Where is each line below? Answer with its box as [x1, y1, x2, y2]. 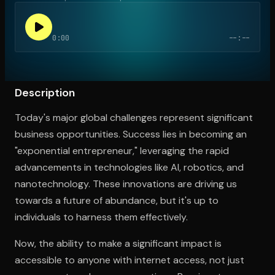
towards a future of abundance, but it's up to [15, 193, 219, 207]
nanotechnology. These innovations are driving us [15, 177, 237, 190]
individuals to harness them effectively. [15, 210, 188, 223]
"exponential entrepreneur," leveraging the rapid [15, 144, 229, 157]
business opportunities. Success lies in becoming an [15, 127, 247, 141]
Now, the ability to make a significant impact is [15, 236, 222, 250]
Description [15, 85, 75, 100]
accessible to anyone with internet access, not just [15, 253, 244, 266]
